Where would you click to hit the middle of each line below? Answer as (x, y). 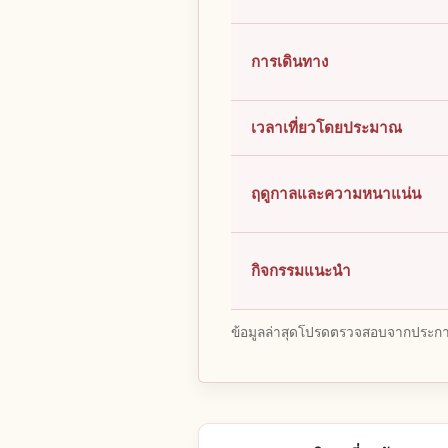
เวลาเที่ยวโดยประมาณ (326, 128)
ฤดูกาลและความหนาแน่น (336, 194)
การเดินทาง (289, 62)
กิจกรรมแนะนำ (301, 271)
